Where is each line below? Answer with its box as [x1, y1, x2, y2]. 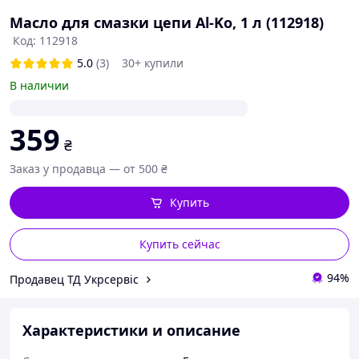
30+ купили [122, 55, 184, 71]
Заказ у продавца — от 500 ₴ [10, 161, 167, 176]
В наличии [10, 78, 69, 93]
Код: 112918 [13, 33, 78, 48]
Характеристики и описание [22, 321, 240, 340]
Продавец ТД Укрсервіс [10, 271, 139, 287]
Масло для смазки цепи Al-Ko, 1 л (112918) [10, 13, 324, 32]
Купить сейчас [139, 236, 220, 252]
